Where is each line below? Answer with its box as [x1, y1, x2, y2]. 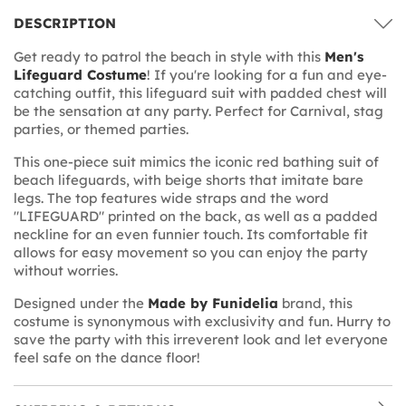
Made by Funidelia [148, 294, 278, 312]
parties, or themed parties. [14, 120, 188, 138]
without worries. [14, 261, 118, 279]
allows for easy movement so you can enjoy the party [14, 243, 368, 261]
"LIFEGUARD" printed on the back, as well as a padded [14, 207, 378, 225]
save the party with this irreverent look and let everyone [14, 330, 388, 348]
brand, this [278, 294, 353, 312]
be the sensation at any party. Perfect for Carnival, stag [14, 101, 383, 120]
